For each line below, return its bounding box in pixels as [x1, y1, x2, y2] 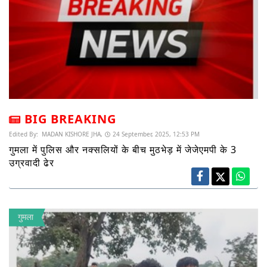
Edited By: [9, 129, 40, 138]
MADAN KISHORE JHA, [40, 129, 103, 138]
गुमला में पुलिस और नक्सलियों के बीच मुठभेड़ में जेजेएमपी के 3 [9, 142, 237, 156]
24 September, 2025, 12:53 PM [113, 129, 200, 138]
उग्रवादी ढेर [9, 156, 54, 169]
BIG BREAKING [24, 110, 116, 127]
